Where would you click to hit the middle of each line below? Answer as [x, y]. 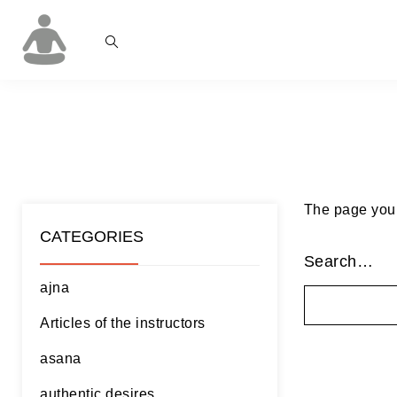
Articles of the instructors [123, 323]
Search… [339, 261]
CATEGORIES [92, 237]
